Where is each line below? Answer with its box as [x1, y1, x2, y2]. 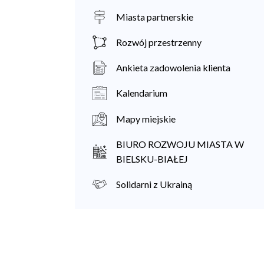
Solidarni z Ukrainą [116, 178, 192, 190]
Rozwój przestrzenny [116, 37, 202, 48]
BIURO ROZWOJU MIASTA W [116, 138, 244, 150]
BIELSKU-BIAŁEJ [116, 153, 188, 164]
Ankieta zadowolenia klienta [116, 62, 230, 74]
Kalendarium [116, 87, 167, 99]
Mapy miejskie [116, 113, 176, 124]
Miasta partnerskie [116, 11, 193, 22]
